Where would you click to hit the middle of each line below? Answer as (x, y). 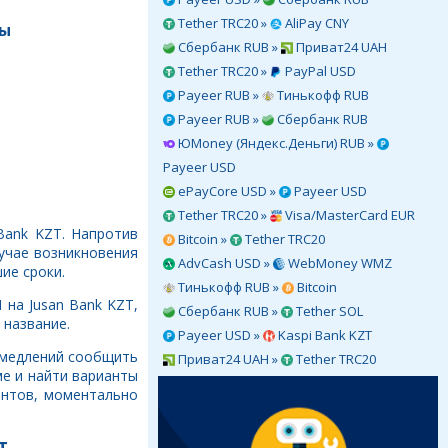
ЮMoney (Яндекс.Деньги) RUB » (276, 143)
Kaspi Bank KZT (323, 335)
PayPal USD (319, 71)
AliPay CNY (315, 23)
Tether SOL (328, 311)
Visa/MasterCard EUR (348, 215)
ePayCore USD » (227, 191)
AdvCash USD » (224, 263)
